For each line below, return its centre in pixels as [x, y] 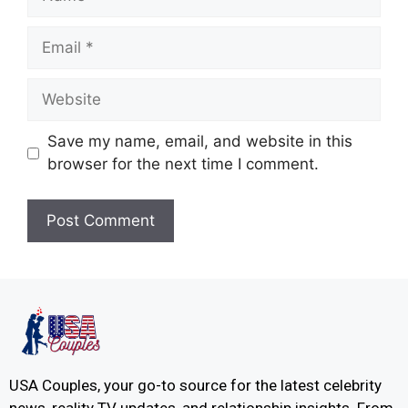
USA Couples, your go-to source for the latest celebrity [195, 386]
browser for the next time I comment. [183, 164]
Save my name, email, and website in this [199, 142]
